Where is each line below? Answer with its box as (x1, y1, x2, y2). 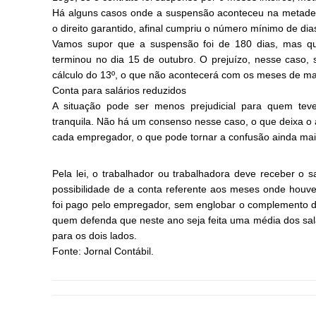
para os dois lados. (52, 230, 137, 241)
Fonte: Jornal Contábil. (52, 245, 154, 257)
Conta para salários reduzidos (52, 85, 186, 96)
